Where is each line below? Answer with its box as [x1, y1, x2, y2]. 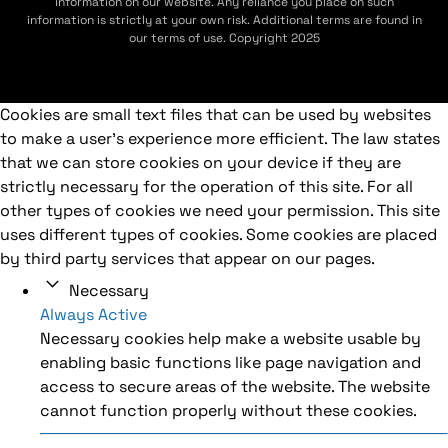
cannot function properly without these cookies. [40, 399, 417, 421]
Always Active [40, 303, 147, 325]
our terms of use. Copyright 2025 [128, 29, 320, 46]
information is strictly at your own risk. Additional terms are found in [26, 11, 422, 28]
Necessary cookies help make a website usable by [40, 327, 421, 349]
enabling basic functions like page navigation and [40, 351, 421, 373]
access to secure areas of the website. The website [40, 375, 430, 397]
